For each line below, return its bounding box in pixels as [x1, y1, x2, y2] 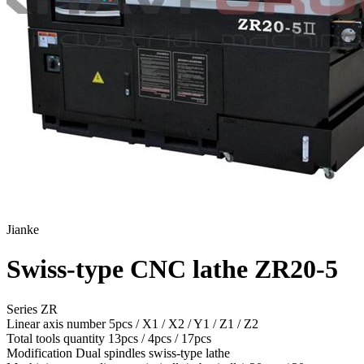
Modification [6, 345, 76, 360]
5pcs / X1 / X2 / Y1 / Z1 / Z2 [109, 316, 258, 331]
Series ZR [6, 301, 58, 316]
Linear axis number [6, 316, 109, 331]
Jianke [6, 223, 39, 236]
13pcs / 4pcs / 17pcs [108, 331, 211, 345]
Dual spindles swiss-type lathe [76, 345, 230, 360]
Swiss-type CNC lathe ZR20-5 [6, 254, 338, 284]
